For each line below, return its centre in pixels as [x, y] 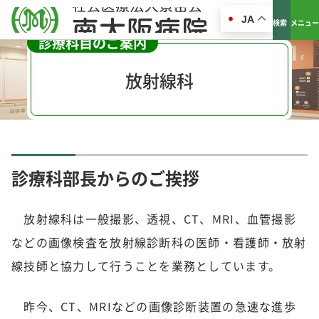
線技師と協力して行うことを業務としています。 [146, 266]
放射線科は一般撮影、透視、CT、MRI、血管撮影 [154, 219]
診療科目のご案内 [92, 43]
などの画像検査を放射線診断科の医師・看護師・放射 [159, 242]
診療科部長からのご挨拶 [105, 178]
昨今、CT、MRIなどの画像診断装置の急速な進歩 [154, 306]
